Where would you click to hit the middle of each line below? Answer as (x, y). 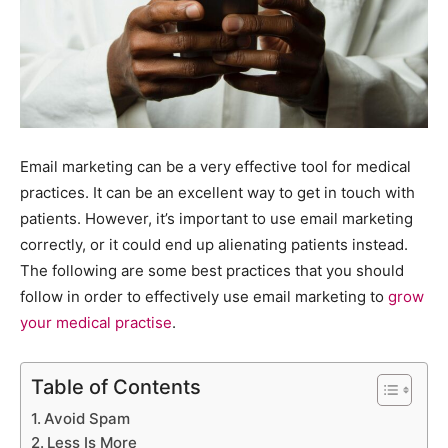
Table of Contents (116, 386)
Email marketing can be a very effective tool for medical (215, 166)
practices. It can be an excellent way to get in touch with (217, 192)
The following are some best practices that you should (212, 270)
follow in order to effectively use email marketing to (204, 296)
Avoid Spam (87, 418)
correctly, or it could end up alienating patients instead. (214, 244)
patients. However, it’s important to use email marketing (216, 218)
